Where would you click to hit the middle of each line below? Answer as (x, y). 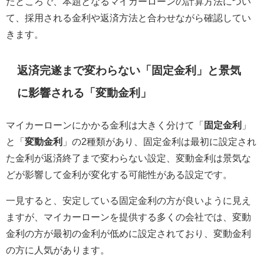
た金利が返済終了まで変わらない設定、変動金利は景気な (128, 158)
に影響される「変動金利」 (85, 93)
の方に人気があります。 (58, 250)
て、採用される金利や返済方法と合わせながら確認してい (128, 17)
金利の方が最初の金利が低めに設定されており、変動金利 (128, 233)
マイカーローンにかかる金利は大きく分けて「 (105, 125)
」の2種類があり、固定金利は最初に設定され (159, 141)
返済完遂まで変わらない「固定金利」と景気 (129, 70)
